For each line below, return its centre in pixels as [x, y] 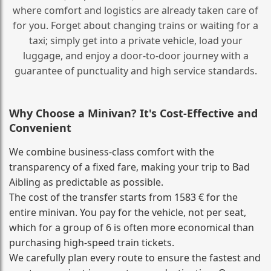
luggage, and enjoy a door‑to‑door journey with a [135, 55]
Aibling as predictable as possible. [86, 182]
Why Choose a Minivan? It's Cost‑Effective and [133, 113]
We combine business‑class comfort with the [112, 152]
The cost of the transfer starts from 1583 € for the [123, 197]
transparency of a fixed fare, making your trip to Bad [129, 167]
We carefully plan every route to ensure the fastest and [135, 257]
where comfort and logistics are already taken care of [135, 10]
